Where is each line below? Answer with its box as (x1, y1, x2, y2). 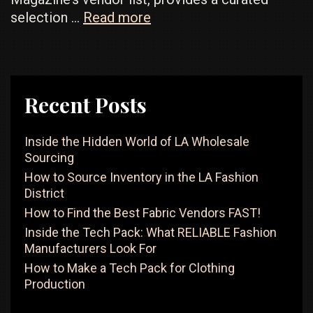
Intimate (150, 117, 201, 134)
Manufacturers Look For (24, 241, 156, 256)
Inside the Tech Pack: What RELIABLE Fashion (24, 225, 277, 240)
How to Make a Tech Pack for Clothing (24, 261, 235, 275)
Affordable (150, 99, 216, 116)
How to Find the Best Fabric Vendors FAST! (24, 205, 261, 220)
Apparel (150, 136, 198, 152)
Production (24, 277, 85, 291)
